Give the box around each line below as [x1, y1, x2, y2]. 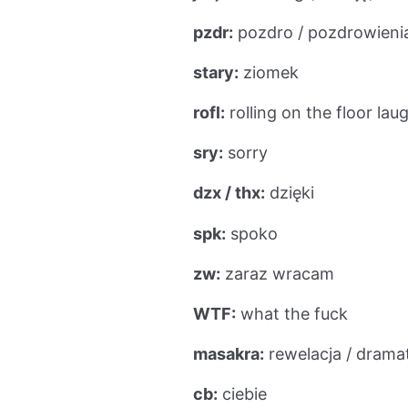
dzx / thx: [193, 183, 265, 203]
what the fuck [236, 304, 348, 324]
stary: [193, 62, 239, 82]
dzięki [265, 183, 314, 203]
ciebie [218, 384, 267, 404]
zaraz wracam [220, 263, 334, 283]
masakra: [193, 344, 264, 364]
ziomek [239, 62, 299, 82]
